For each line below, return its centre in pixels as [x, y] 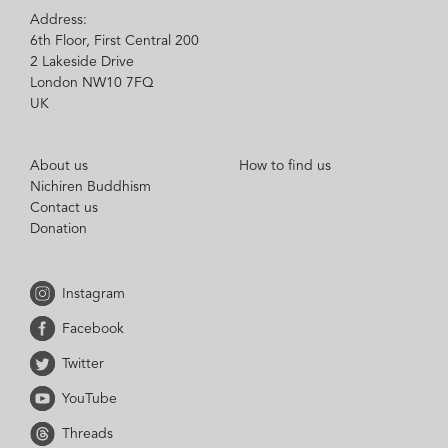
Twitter [83, 363]
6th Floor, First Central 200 [114, 40]
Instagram [93, 293]
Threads [87, 433]
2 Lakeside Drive [82, 61]
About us [59, 165]
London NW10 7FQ [92, 82]
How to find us [285, 165]
